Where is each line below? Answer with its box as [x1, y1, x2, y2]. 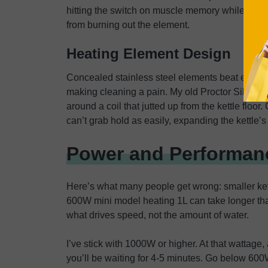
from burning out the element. [66, 20, 190, 30]
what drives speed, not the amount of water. [66, 210, 249, 220]
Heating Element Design [66, 45, 231, 62]
